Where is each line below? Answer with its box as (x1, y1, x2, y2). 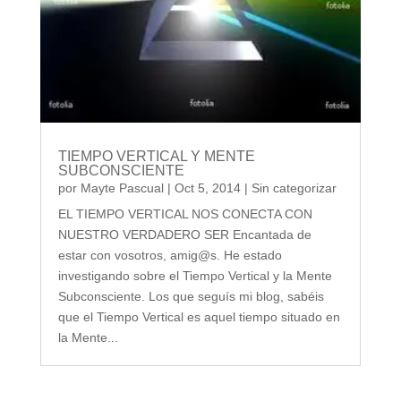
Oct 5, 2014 (174, 181, 241, 196)
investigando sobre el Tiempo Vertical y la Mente (57, 269, 332, 284)
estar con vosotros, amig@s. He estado (57, 248, 282, 263)
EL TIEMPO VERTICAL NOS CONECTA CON (57, 207, 312, 222)
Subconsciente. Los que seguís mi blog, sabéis (57, 289, 324, 304)
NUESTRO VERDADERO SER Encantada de (57, 227, 311, 243)
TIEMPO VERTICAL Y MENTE (57, 149, 255, 165)
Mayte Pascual (80, 181, 164, 196)
